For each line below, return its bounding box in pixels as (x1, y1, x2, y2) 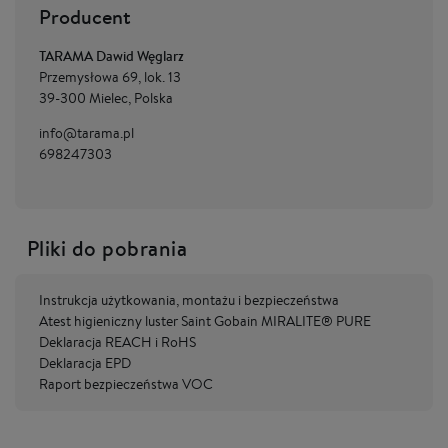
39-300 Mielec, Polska (39, 89, 173, 107)
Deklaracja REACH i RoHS (39, 333, 196, 351)
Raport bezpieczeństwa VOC (39, 375, 213, 393)
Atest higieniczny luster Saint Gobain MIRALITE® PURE (39, 312, 371, 330)
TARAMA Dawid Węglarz (39, 47, 184, 65)
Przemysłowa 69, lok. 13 (39, 68, 181, 86)
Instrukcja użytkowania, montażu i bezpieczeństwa (39, 291, 339, 309)
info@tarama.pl (39, 124, 134, 142)
